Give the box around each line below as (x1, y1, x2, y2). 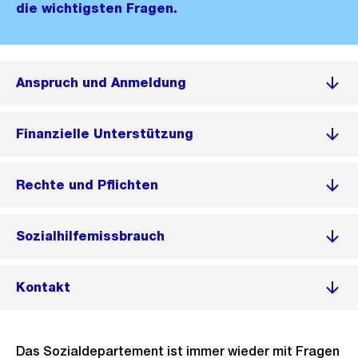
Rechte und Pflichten (16, 177, 158, 193)
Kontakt (16, 280, 70, 295)
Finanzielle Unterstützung (16, 126, 193, 141)
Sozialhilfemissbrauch (16, 229, 165, 244)
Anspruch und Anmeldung (16, 75, 186, 90)
